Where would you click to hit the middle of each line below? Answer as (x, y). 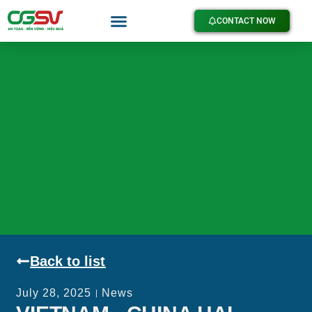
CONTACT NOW (246, 21)
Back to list (68, 262)
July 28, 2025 (54, 293)
